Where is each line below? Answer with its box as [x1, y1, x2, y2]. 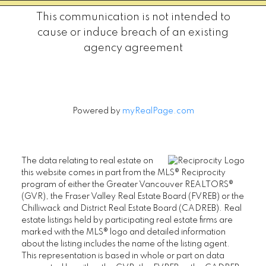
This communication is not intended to [36, 11, 230, 23]
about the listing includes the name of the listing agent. [21, 239, 230, 248]
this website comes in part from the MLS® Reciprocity [21, 168, 226, 177]
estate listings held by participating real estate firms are [21, 216, 233, 224]
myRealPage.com [122, 106, 194, 115]
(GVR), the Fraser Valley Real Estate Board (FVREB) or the [21, 192, 244, 201]
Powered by [72, 106, 122, 115]
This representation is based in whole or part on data [21, 251, 224, 260]
